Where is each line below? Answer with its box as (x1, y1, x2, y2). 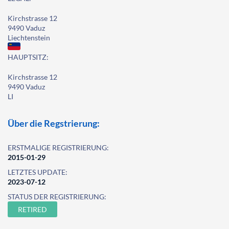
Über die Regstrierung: (8, 118, 100, 129)
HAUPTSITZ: (8, 53, 49, 61)
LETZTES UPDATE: (8, 168, 67, 176)
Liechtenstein (8, 33, 50, 42)
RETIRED (18, 205, 47, 214)
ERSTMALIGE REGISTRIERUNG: (8, 143, 109, 152)
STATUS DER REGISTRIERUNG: (8, 192, 106, 201)
